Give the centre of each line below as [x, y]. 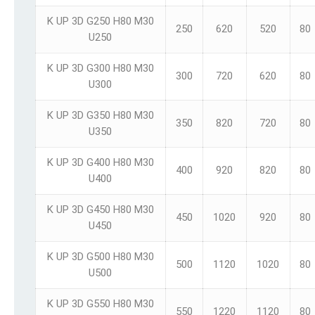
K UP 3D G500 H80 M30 [100, 257]
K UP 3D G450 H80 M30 [100, 210]
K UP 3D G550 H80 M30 [100, 304]
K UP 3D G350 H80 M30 [100, 115]
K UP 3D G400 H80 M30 [100, 162]
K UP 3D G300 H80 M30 [100, 68]
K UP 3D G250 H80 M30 [100, 21]
